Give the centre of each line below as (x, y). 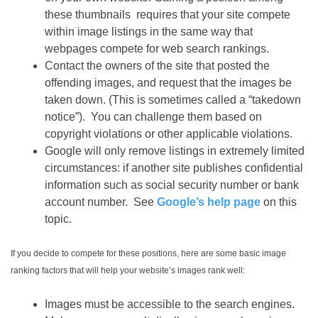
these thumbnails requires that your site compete (168, 15)
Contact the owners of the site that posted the (157, 66)
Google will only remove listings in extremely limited (175, 151)
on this (279, 202)
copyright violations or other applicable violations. (169, 134)
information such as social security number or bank (172, 185)
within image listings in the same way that (149, 32)
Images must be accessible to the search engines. (171, 305)
